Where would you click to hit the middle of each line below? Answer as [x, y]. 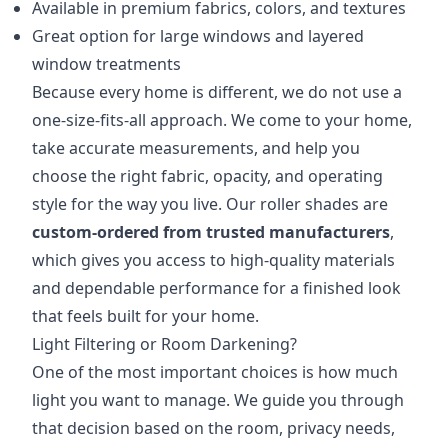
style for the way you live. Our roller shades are [210, 204]
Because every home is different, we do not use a [217, 92]
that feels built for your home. [145, 316]
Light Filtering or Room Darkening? [164, 344]
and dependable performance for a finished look [216, 288]
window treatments [106, 64]
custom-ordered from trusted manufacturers [211, 232]
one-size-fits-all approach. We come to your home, [222, 120]
